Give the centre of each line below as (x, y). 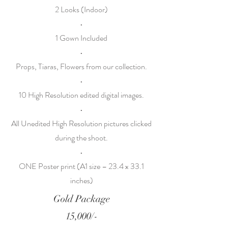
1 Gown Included (81, 38)
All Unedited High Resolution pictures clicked (81, 123)
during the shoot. (81, 138)
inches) (81, 180)
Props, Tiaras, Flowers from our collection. (81, 66)
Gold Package (81, 199)
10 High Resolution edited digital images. (81, 95)
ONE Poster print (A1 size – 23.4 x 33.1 (81, 166)
